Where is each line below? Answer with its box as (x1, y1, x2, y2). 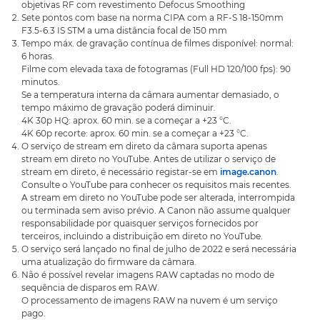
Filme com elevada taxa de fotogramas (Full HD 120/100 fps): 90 (21, 64, 291, 74)
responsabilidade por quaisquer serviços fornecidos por (21, 218, 259, 229)
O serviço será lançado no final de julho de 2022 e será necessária (21, 244, 296, 254)
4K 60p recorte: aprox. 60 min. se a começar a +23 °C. (21, 128, 249, 139)
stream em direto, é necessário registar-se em (21, 166, 220, 177)
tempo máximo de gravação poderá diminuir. (21, 102, 216, 113)
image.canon (220, 166, 276, 177)
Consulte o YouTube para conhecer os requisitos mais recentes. (21, 179, 291, 190)
